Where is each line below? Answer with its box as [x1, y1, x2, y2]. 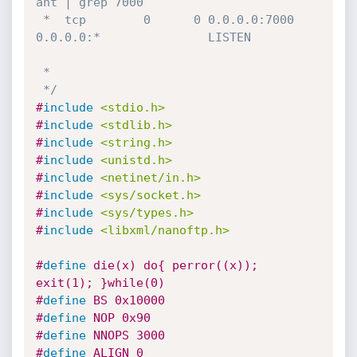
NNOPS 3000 [85, 328, 165, 343]
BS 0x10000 [85, 293, 165, 308]
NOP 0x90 [85, 311, 151, 325]
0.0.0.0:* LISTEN [35, 30, 273, 45]
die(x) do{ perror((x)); [85, 258, 258, 273]
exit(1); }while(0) [35, 276, 165, 290]
